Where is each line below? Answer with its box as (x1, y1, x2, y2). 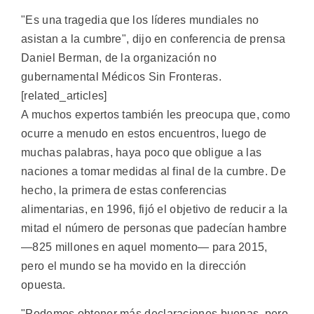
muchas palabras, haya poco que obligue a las (21, 146, 262, 158)
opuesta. (21, 278, 66, 291)
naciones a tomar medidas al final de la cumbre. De (21, 165, 286, 177)
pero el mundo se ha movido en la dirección (21, 259, 247, 272)
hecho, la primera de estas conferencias (21, 184, 227, 196)
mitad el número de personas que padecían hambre (21, 221, 287, 234)
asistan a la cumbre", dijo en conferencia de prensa (21, 32, 286, 45)
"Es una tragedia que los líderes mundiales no (21, 13, 259, 26)
